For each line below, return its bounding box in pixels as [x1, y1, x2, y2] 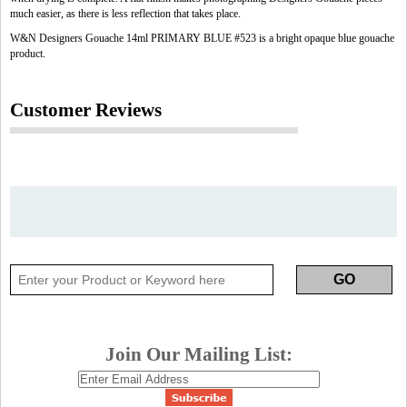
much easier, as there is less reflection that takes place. [10, 7, 241, 20]
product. [10, 47, 45, 60]
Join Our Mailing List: [105, 344, 293, 364]
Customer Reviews [10, 100, 162, 120]
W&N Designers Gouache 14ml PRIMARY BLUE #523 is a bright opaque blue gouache [10, 32, 394, 45]
